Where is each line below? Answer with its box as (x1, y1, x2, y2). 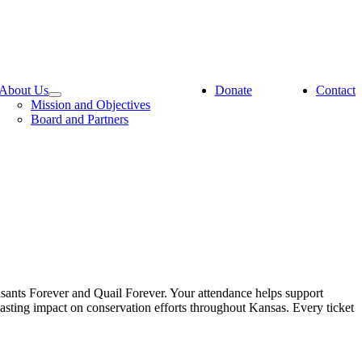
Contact (316, 83, 356, 97)
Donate (214, 83, 252, 97)
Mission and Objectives (31, 98, 150, 112)
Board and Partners (31, 112, 128, 126)
